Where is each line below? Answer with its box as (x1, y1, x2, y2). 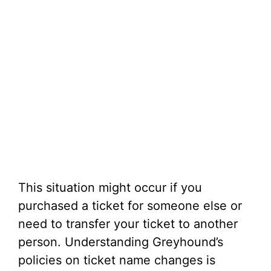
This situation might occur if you (18, 180, 202, 195)
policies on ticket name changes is (18, 253, 215, 267)
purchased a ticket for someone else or (18, 198, 242, 213)
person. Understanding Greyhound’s (18, 235, 223, 249)
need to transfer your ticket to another (18, 217, 238, 231)
